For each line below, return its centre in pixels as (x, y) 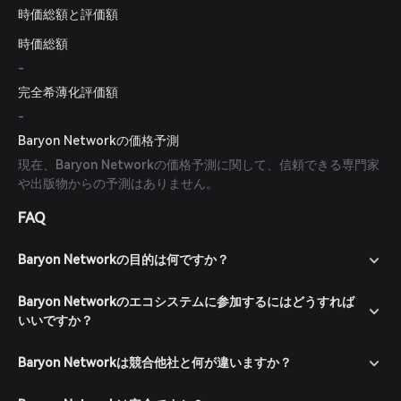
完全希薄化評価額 (68, 92)
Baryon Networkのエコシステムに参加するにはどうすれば (186, 302)
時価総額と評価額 (68, 14)
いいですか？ (55, 320)
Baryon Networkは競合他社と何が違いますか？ (155, 363)
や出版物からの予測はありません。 (118, 183)
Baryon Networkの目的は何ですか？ (124, 260)
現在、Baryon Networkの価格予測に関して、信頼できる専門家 (199, 165)
